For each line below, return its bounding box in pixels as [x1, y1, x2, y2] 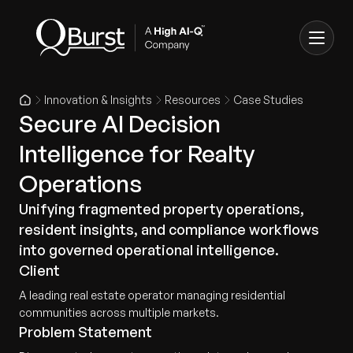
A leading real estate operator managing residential [19, 288, 285, 302]
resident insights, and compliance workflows [19, 221, 319, 238]
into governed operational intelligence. [19, 241, 279, 258]
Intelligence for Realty [19, 139, 255, 168]
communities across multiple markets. [19, 306, 219, 319]
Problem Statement [19, 323, 152, 340]
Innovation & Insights [44, 93, 152, 106]
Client [19, 262, 60, 279]
